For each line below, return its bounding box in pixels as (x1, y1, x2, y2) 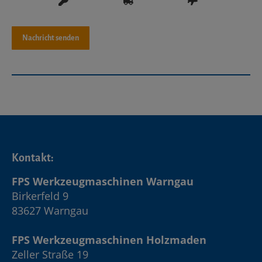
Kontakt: (12, 151, 54, 164)
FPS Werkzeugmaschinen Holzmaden (12, 232, 206, 247)
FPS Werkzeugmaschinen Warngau (12, 174, 194, 188)
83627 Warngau (12, 203, 88, 218)
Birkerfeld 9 (12, 188, 68, 203)
